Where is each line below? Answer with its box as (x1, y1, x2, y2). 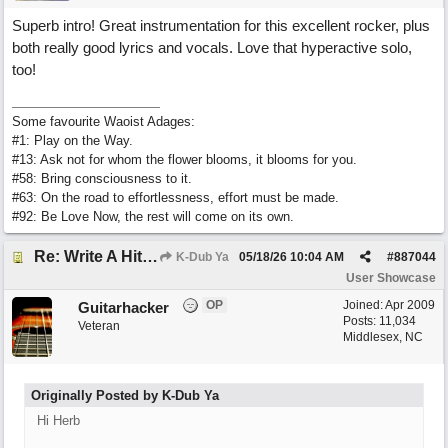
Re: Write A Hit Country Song (142, 248, 158, 265)
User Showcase (346, 271, 436, 285)
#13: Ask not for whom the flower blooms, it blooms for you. (12, 152, 357, 167)
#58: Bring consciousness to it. (12, 171, 192, 186)
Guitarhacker (78, 299, 169, 316)
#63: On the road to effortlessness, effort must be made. (12, 190, 339, 205)
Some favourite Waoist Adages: (12, 114, 195, 129)
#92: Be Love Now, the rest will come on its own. (12, 209, 294, 224)
